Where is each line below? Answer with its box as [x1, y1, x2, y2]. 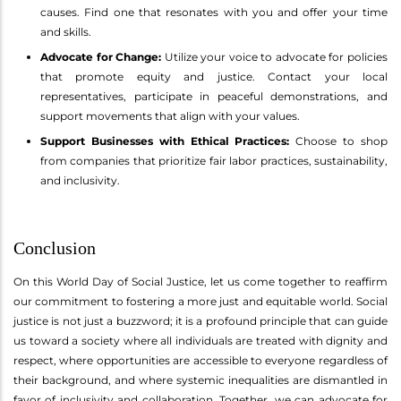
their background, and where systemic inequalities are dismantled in [13, 372, 388, 387]
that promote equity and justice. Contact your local [40, 69, 388, 83]
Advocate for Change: [40, 49, 162, 64]
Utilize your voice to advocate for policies [161, 49, 388, 64]
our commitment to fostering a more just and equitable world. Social [13, 294, 388, 308]
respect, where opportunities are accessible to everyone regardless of [13, 353, 388, 367]
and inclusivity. [40, 173, 120, 187]
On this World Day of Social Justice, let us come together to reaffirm [13, 274, 388, 288]
